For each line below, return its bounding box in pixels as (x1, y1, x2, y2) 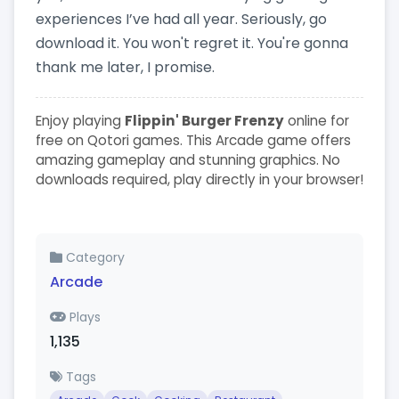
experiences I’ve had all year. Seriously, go (36, 8, 327, 29)
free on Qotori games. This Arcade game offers (36, 130, 351, 150)
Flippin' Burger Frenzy (125, 110, 284, 130)
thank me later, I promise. (36, 56, 215, 77)
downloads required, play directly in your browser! (36, 169, 363, 189)
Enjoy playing (36, 110, 125, 130)
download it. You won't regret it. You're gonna (36, 32, 348, 53)
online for (284, 110, 349, 130)
